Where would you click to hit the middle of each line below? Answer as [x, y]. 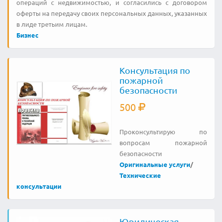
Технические [140, 175]
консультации [39, 186]
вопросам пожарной [163, 142]
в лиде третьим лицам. [52, 24]
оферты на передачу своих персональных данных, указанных [112, 13]
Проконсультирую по [163, 131]
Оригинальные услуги [155, 164]
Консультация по [155, 70]
